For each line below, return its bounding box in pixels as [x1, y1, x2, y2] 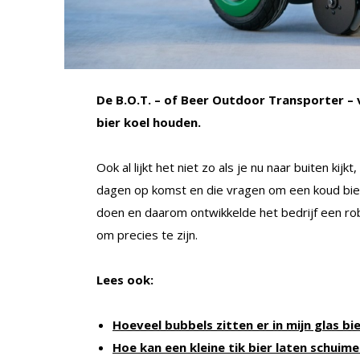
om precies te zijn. [96, 226, 198, 243]
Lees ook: [96, 271, 153, 288]
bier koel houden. [96, 113, 201, 130]
